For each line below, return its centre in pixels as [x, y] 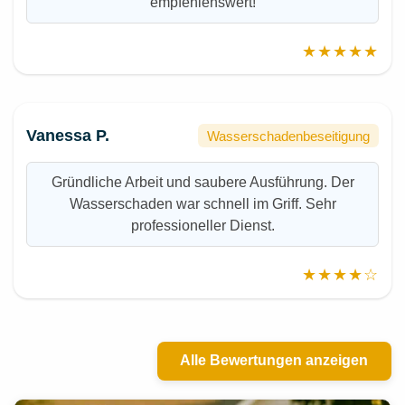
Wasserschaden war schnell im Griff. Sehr [202, 204]
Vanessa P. [68, 135]
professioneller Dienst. [202, 226]
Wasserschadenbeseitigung [289, 136]
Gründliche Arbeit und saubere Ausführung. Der [202, 183]
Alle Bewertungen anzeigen [274, 361]
